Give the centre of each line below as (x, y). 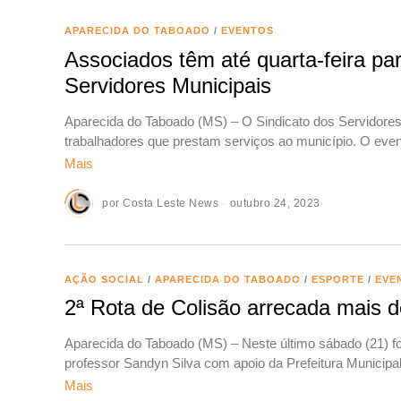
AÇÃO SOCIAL (104, 279)
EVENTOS (247, 30)
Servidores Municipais (168, 85)
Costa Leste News (171, 203)
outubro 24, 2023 (275, 203)
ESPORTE (338, 279)
